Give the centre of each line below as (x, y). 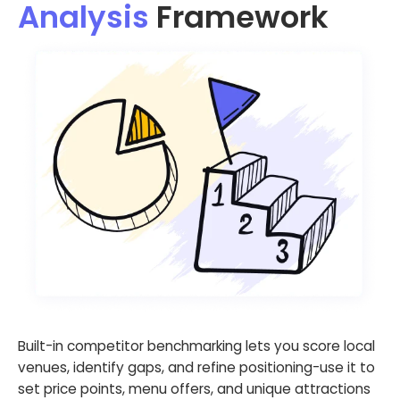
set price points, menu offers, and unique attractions (194, 388)
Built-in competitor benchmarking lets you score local (196, 346)
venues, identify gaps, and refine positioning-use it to (196, 367)
